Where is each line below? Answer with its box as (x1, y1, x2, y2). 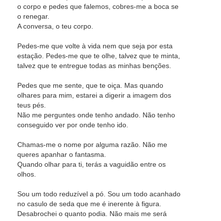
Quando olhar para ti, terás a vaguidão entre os (17, 160, 166, 168)
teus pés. (17, 101, 46, 109)
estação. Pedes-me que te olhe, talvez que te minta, (17, 52, 180, 60)
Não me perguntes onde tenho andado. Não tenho (17, 111, 175, 119)
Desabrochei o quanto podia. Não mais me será (17, 210, 167, 218)
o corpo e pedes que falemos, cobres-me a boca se (17, 2, 179, 10)
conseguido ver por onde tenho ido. (17, 121, 128, 129)
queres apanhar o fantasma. (17, 150, 106, 158)
